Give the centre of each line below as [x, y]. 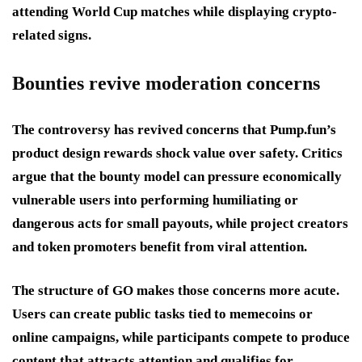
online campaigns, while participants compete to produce [181, 337]
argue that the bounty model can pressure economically [177, 176]
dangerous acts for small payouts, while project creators [180, 223]
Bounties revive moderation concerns [166, 83]
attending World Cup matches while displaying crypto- [175, 11]
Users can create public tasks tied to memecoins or [162, 314]
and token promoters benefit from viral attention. [160, 246]
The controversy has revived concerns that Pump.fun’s [174, 129]
